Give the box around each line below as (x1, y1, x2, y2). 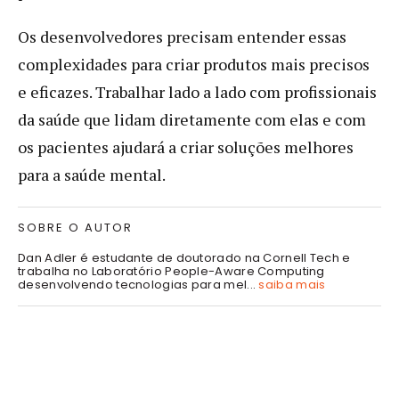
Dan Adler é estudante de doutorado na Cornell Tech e (18, 248, 351, 266)
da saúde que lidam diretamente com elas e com (18, 108, 366, 130)
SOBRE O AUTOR (18, 218, 133, 236)
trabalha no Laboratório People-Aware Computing (18, 262, 325, 280)
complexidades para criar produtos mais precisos (18, 53, 370, 75)
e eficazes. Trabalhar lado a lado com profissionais (18, 80, 377, 102)
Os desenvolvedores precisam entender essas (18, 25, 346, 47)
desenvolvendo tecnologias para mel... (18, 275, 259, 293)
